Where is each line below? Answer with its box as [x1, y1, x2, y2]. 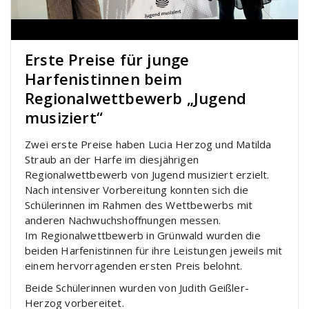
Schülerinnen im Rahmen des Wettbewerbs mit [25, 197, 253, 212]
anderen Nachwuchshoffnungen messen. [25, 212, 221, 227]
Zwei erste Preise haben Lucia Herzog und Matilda [25, 137, 272, 151]
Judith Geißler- [179, 280, 249, 295]
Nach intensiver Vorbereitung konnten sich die [25, 182, 249, 197]
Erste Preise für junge [25, 48, 190, 70]
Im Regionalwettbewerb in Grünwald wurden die [25, 228, 261, 242]
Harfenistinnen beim [25, 68, 182, 89]
